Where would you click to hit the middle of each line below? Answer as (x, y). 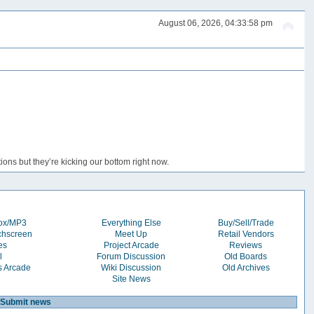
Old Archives (246, 267)
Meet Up (131, 234)
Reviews (246, 245)
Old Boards (246, 256)
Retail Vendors (246, 234)
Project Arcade (131, 245)
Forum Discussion (131, 256)
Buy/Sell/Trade (246, 223)
